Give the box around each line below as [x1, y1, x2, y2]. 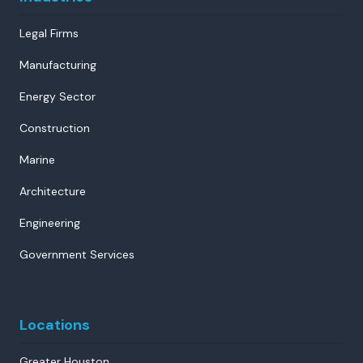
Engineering [19, 215, 80, 230]
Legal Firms [19, 25, 79, 41]
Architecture [19, 183, 86, 199]
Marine [19, 152, 55, 167]
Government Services [19, 246, 135, 262]
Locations [19, 314, 90, 335]
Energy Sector [19, 88, 96, 104]
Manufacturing [19, 57, 96, 72]
